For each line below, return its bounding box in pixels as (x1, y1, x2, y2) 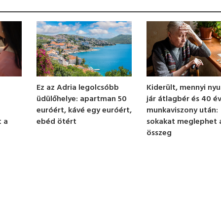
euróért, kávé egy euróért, (36, 104, 132, 117)
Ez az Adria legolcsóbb (36, 81, 119, 95)
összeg (147, 127, 172, 140)
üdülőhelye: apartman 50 (36, 93, 127, 106)
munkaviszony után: (147, 104, 219, 117)
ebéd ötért (36, 115, 76, 129)
